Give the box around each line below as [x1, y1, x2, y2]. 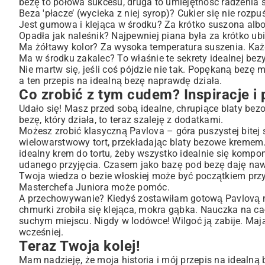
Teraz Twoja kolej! [19, 238, 140, 254]
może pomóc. [108, 182, 170, 193]
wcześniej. [19, 227, 64, 238]
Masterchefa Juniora [19, 182, 109, 193]
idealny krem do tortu [19, 148, 111, 159]
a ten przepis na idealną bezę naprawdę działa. [19, 75, 222, 86]
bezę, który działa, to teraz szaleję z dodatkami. [19, 114, 224, 125]
